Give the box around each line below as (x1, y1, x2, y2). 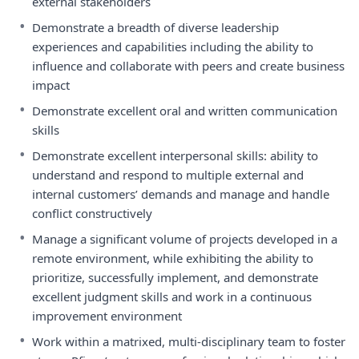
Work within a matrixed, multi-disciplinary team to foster (32, 333, 345, 349)
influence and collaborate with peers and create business (32, 58, 345, 74)
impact (32, 77, 70, 93)
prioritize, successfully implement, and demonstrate (32, 269, 318, 285)
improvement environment (32, 308, 182, 324)
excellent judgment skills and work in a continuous (32, 288, 312, 305)
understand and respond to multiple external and (32, 167, 304, 183)
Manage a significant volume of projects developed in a (32, 231, 337, 247)
